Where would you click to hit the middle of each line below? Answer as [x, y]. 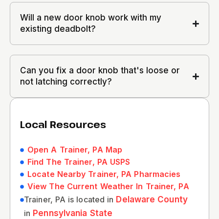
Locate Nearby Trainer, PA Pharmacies [104, 174]
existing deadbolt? [58, 29]
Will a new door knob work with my [91, 18]
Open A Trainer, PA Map [75, 150]
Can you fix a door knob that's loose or [100, 70]
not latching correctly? [66, 82]
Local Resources [63, 124]
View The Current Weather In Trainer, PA [108, 186]
